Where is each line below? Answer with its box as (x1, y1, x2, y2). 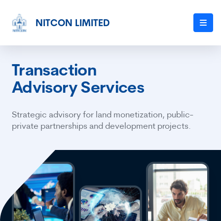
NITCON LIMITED (36, 19, 110, 29)
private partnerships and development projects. (12, 122, 191, 131)
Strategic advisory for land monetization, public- (12, 111, 193, 120)
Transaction (12, 64, 96, 80)
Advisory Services (12, 81, 145, 97)
